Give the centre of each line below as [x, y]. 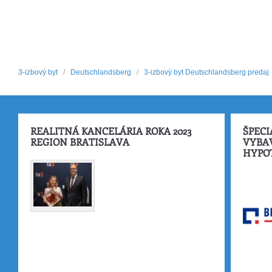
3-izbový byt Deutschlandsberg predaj [206, 72]
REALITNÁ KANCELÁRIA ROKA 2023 [111, 131]
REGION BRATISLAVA [80, 142]
